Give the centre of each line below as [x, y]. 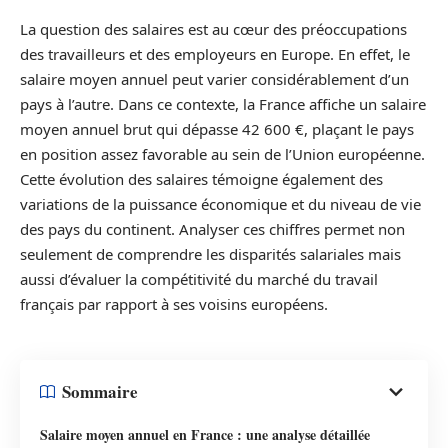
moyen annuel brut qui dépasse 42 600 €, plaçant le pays [217, 129]
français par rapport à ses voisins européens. [174, 304]
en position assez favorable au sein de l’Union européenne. [222, 154]
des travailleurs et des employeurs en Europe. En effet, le [215, 54]
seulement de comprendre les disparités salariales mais [210, 254]
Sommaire [100, 392]
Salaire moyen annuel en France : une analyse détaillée [205, 434]
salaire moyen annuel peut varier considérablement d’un [214, 79]
